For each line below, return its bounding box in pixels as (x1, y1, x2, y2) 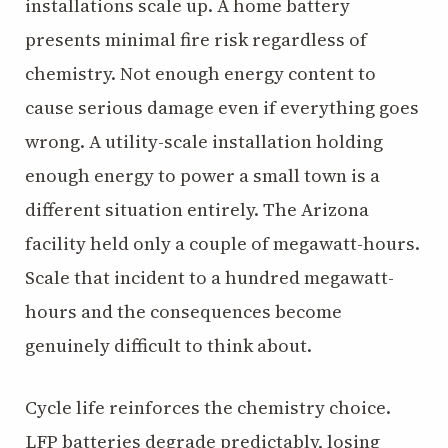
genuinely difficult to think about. (25, 333, 312, 358)
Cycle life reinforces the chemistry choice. (25, 395, 391, 420)
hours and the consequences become (25, 299, 342, 324)
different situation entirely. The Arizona (25, 197, 369, 222)
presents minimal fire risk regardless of (25, 27, 367, 52)
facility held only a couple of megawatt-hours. (25, 231, 420, 256)
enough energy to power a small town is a (25, 163, 380, 188)
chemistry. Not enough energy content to (25, 61, 376, 86)
